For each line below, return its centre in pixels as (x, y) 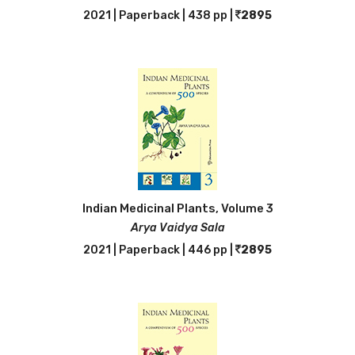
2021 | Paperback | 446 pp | (159, 250)
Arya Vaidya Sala (177, 228)
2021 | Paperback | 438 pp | (159, 15)
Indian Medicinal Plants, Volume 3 (177, 208)
